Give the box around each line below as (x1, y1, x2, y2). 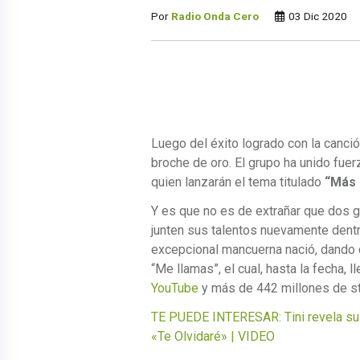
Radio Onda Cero (171, 9, 259, 22)
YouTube (151, 280, 198, 296)
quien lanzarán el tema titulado (151, 174, 325, 190)
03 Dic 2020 (286, 9, 347, 22)
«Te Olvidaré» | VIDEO (151, 328, 275, 344)
